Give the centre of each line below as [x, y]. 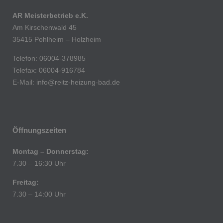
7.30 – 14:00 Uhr [39, 194]
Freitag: [26, 182]
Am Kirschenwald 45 [45, 28]
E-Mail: [24, 82]
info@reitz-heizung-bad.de [78, 82]
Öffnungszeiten [39, 130]
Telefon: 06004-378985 [49, 58]
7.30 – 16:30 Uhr [39, 164]
